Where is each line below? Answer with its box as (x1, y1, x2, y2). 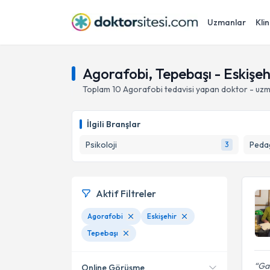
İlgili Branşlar (87, 119, 140, 130)
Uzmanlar (207, 17, 246, 28)
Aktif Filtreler (96, 187, 156, 199)
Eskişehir (147, 212, 177, 221)
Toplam (83, 84, 112, 95)
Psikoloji (86, 139, 117, 150)
